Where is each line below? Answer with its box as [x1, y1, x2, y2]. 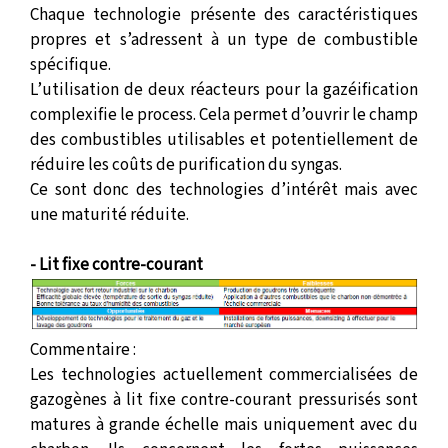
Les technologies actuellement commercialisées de [30, 363, 418, 388]
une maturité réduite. [30, 202, 192, 227]
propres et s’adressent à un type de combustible [30, 27, 418, 52]
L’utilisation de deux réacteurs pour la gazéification [30, 77, 418, 102]
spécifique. [30, 52, 111, 77]
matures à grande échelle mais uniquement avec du [30, 413, 418, 438]
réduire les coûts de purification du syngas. [30, 152, 342, 177]
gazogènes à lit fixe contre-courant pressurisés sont [30, 388, 418, 413]
